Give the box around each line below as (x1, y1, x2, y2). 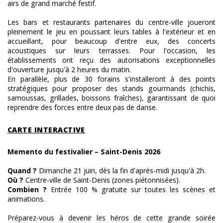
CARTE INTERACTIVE (7, 125, 85, 134)
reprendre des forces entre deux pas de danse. (7, 103, 157, 112)
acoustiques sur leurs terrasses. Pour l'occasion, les (7, 46, 216, 55)
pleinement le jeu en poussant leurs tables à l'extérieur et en (7, 27, 216, 36)
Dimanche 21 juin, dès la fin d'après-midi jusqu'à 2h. (39, 166, 206, 175)
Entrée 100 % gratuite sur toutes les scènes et (51, 185, 216, 194)
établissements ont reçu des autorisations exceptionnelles (7, 55, 216, 65)
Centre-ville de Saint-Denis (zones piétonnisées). (25, 175, 180, 185)
